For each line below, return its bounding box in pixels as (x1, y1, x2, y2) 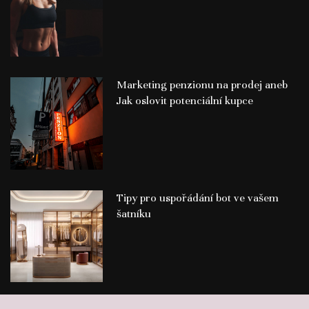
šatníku (116, 206, 151, 221)
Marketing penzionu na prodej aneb (116, 77, 288, 92)
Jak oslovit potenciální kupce (116, 93, 253, 108)
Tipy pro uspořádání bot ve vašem (116, 190, 279, 205)
